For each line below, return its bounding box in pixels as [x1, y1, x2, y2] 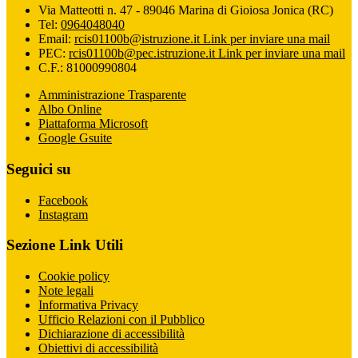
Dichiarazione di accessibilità [38, 327, 185, 341]
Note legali [38, 284, 93, 298]
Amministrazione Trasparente [38, 88, 186, 102]
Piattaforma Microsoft [38, 117, 148, 131]
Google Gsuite [38, 131, 112, 145]
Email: [38, 32, 74, 46]
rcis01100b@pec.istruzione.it [69, 46, 218, 61]
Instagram [38, 207, 88, 221]
